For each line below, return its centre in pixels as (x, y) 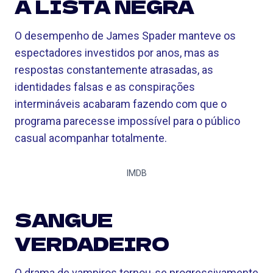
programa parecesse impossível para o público (127, 121)
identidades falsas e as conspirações (105, 87)
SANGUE (64, 219)
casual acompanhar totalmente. (91, 138)
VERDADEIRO (92, 243)
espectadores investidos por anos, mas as (117, 53)
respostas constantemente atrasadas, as (114, 70)
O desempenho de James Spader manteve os (125, 36)
